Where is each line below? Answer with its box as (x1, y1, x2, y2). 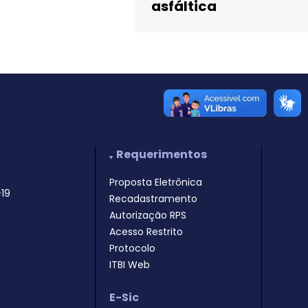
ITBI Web (109, 258, 150, 272)
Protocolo (109, 241, 155, 255)
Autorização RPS (109, 208, 186, 222)
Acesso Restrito (109, 225, 183, 239)
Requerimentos (116, 146, 208, 162)
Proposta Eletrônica (109, 175, 202, 189)
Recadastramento (109, 192, 197, 206)
